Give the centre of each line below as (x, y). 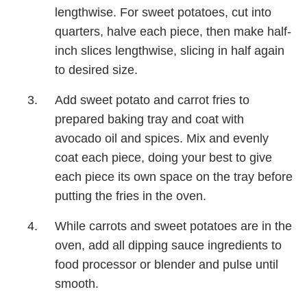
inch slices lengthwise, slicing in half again (170, 50)
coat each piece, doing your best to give (163, 157)
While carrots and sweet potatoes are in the (173, 226)
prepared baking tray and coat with (149, 119)
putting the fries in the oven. (131, 196)
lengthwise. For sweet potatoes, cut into (163, 12)
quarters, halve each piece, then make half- (173, 31)
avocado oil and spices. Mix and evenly (162, 138)
